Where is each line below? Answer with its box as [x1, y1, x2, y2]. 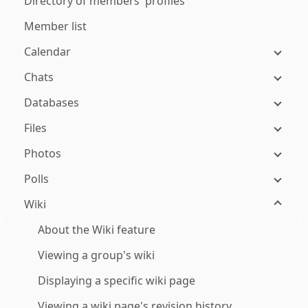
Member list [24, 19, 87, 34]
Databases [24, 95, 79, 110]
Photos [24, 146, 61, 161]
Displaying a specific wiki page [38, 273, 195, 288]
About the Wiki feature [38, 222, 155, 237]
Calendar [24, 44, 71, 59]
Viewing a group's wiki [38, 247, 155, 263]
